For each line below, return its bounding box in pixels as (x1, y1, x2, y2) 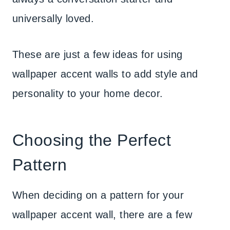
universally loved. (12, 13, 94, 24)
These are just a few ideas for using (12, 49, 183, 60)
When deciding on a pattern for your (12, 189, 184, 201)
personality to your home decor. (12, 88, 163, 99)
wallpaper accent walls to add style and (12, 68, 198, 80)
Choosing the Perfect (12, 131, 171, 149)
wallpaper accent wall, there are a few (12, 209, 193, 220)
